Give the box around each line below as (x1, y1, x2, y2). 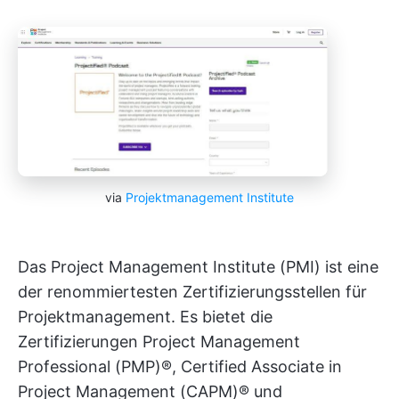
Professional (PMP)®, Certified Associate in (18, 356, 342, 376)
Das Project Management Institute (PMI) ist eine (18, 256, 379, 276)
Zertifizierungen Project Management (18, 331, 300, 351)
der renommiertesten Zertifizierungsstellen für (18, 281, 367, 301)
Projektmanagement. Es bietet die (18, 306, 273, 326)
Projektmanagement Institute (126, 189, 294, 205)
